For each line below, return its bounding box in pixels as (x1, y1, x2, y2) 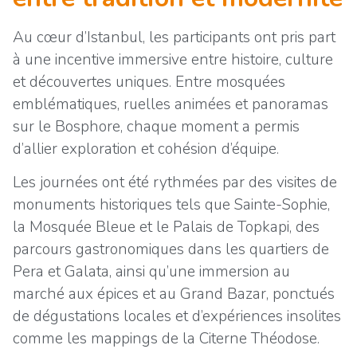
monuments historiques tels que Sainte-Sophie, (13, 194, 330, 216)
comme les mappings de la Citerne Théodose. (13, 328, 320, 350)
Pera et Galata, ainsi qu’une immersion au (13, 261, 290, 283)
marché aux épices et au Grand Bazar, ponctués (13, 284, 335, 305)
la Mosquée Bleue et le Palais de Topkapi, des (13, 217, 320, 238)
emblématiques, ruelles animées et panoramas (13, 94, 328, 116)
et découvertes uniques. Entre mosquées (13, 72, 285, 93)
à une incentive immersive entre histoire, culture (13, 49, 333, 71)
